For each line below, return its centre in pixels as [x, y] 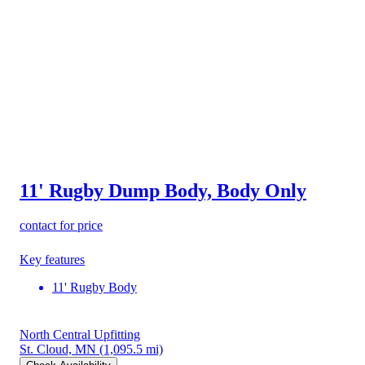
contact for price [61, 225]
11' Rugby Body [95, 287]
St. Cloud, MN [58, 349]
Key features [52, 259]
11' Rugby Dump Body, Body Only [163, 190]
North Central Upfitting [80, 334]
